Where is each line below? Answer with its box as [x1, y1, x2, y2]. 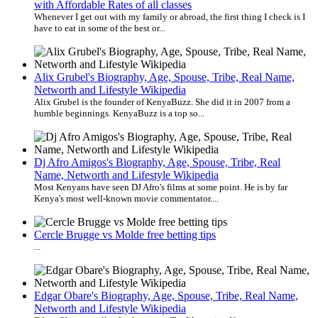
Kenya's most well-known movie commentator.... [34, 192, 219, 204]
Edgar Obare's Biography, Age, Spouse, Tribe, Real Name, [34, 289, 298, 302]
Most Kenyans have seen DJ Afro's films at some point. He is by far [34, 181, 287, 192]
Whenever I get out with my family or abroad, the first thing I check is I [34, 11, 305, 22]
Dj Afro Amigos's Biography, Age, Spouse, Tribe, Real [34, 155, 280, 168]
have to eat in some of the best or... [34, 22, 165, 33]
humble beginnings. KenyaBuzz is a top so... [34, 107, 204, 119]
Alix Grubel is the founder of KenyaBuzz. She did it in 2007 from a [34, 96, 290, 107]
